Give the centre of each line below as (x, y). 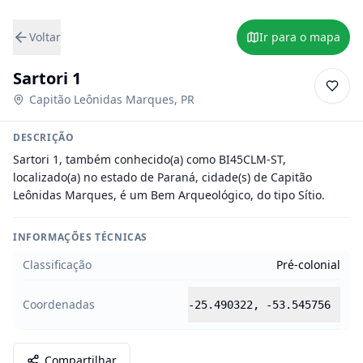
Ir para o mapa (300, 37)
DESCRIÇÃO (44, 137)
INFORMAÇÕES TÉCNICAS (80, 237)
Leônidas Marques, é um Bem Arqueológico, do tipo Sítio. (169, 195)
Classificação (57, 265)
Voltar (45, 37)
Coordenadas (59, 304)
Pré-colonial (308, 265)
